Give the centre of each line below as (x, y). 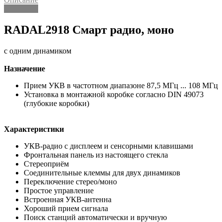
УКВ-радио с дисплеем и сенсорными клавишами (109, 146)
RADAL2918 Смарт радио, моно (89, 29)
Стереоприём (46, 164)
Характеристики (34, 129)
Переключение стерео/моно (70, 181)
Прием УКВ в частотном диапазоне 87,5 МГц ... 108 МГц (121, 85)
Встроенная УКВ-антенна (68, 199)
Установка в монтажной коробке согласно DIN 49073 (114, 94)
